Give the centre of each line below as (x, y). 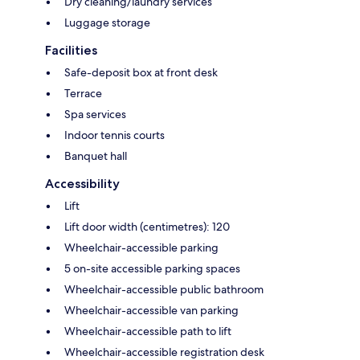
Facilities (71, 51)
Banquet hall (96, 156)
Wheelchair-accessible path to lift (148, 331)
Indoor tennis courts (115, 135)
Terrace (83, 94)
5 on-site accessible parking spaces (152, 269)
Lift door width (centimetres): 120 (147, 227)
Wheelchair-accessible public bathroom (164, 290)
